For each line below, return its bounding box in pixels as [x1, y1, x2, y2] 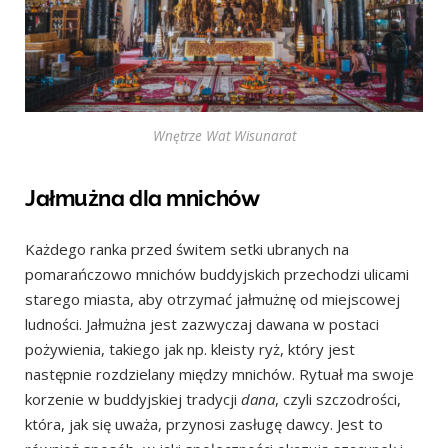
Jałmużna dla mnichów [25, 184, 260, 211]
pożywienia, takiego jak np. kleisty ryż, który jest [25, 338, 355, 359]
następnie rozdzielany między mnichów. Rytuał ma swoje [25, 363, 414, 384]
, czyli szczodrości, [275, 388, 401, 409]
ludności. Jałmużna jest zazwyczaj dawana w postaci [25, 313, 379, 334]
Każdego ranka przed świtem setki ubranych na [25, 238, 349, 259]
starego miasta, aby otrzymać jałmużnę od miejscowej [25, 288, 400, 309]
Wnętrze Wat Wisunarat [152, 125, 296, 145]
